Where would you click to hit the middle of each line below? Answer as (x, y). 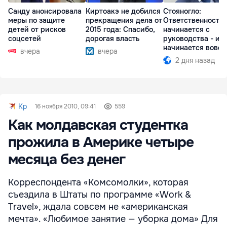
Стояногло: (182, 11)
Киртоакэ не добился (123, 11)
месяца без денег (67, 160)
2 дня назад (195, 61)
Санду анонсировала (45, 11)
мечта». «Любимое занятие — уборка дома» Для (113, 219)
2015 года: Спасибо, (120, 30)
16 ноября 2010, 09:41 (65, 106)
